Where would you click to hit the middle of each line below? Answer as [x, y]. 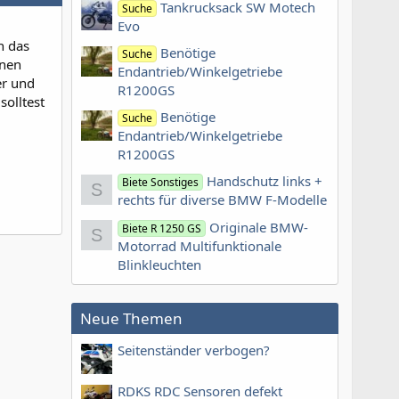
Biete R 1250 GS [162, 228]
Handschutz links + [265, 181]
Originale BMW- [259, 227]
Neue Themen [131, 318]
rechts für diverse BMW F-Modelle [222, 200]
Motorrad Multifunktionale [199, 245]
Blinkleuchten [159, 264]
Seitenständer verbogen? [194, 350]
